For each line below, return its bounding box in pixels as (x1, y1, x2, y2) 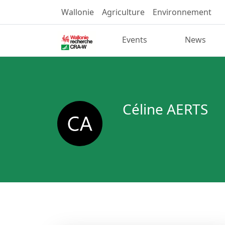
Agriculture (102, 7, 145, 18)
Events (122, 34, 148, 46)
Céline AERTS (123, 99, 208, 119)
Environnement (153, 7, 211, 18)
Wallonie (61, 7, 94, 18)
